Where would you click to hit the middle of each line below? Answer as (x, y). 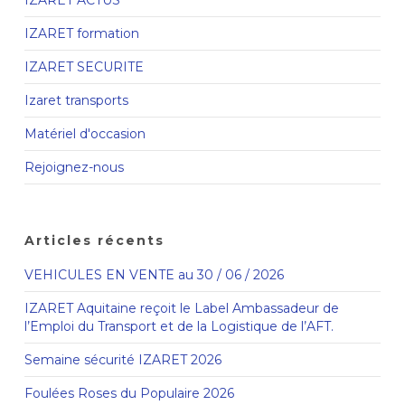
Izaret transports (76, 100)
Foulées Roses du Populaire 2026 (129, 393)
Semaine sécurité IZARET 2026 (122, 359)
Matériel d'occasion (85, 133)
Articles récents (94, 240)
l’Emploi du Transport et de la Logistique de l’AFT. (179, 326)
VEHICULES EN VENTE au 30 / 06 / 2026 (154, 274)
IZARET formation (81, 33)
